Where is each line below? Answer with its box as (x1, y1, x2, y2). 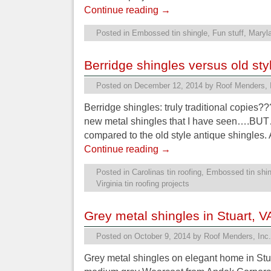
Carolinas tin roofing (132, 168, 201, 177)
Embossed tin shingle (132, 28, 207, 38)
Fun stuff (212, 28, 244, 38)
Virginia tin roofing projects (96, 179, 189, 189)
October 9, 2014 (134, 232, 191, 241)
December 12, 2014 (134, 81, 203, 91)
